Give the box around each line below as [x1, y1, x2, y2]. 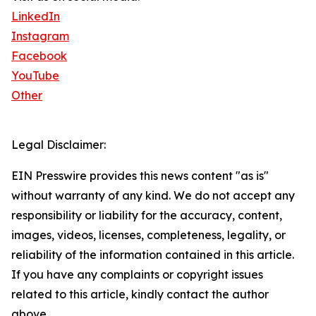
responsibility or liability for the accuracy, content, [11, 208, 282, 223]
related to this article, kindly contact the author [11, 287, 269, 302]
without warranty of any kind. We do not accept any [11, 188, 295, 203]
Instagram [11, 29, 69, 44]
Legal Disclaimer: [11, 138, 106, 152]
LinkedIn [11, 9, 60, 24]
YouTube [11, 68, 59, 83]
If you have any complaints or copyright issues [11, 267, 263, 282]
